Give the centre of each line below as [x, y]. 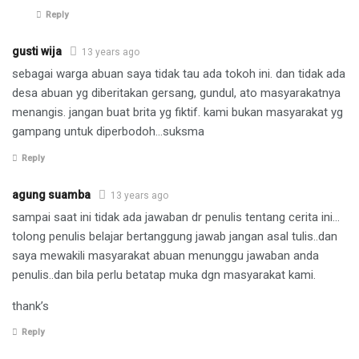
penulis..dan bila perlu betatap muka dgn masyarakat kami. [164, 274]
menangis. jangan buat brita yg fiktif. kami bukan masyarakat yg [177, 113]
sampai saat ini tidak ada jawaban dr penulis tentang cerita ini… [176, 217]
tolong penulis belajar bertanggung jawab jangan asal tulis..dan [175, 236]
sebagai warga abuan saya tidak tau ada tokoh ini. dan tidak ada [179, 74]
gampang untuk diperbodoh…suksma [108, 132]
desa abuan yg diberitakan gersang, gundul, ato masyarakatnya [176, 93]
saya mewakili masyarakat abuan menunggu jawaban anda [165, 255]
